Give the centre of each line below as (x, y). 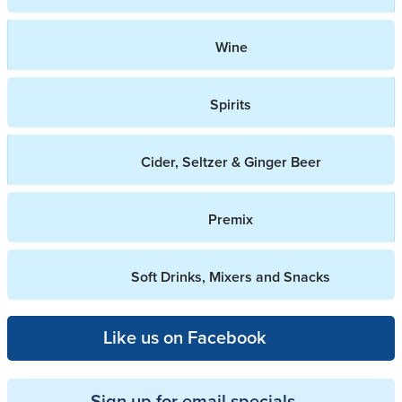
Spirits (230, 105)
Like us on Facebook (185, 338)
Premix (230, 220)
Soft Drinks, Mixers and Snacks (231, 277)
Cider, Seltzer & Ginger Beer (231, 162)
